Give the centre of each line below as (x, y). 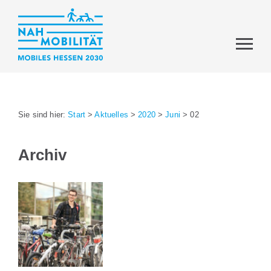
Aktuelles (111, 115)
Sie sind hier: (43, 115)
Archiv (42, 155)
